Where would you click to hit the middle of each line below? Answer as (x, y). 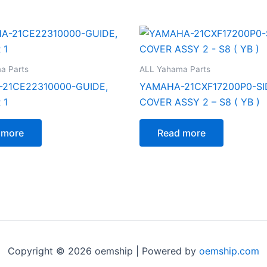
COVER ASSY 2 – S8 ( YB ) (200, 102)
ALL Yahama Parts (175, 69)
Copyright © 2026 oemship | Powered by (103, 251)
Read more (181, 133)
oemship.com (229, 251)
